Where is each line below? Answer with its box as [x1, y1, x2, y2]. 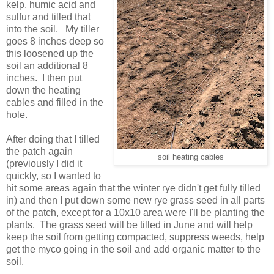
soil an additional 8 [6, 60, 88, 71]
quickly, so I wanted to [6, 170, 101, 181]
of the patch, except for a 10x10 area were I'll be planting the [6, 207, 265, 218]
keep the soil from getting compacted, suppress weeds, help [6, 231, 264, 242]
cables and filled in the [6, 97, 103, 108]
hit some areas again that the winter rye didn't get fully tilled [6, 182, 261, 193]
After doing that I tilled [6, 133, 100, 144]
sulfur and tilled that [6, 11, 91, 22]
